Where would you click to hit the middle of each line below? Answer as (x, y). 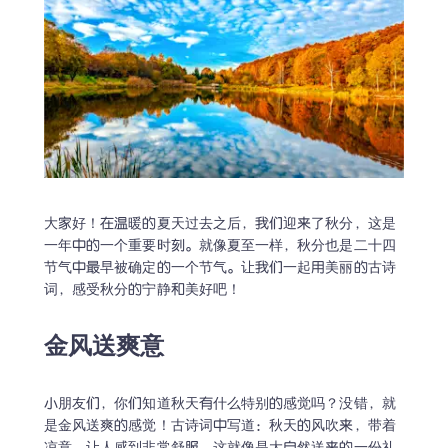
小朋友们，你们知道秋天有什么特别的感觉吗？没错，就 (220, 404)
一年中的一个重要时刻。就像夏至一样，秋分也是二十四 (220, 246)
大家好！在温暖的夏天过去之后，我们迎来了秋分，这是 (220, 224)
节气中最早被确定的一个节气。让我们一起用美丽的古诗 (220, 268)
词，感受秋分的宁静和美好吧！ (142, 290)
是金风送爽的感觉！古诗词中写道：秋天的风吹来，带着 (220, 426)
